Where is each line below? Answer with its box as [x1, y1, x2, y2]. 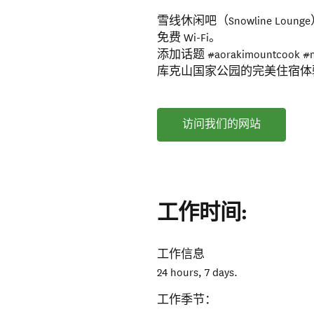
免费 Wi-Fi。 [157, 31, 221, 44]
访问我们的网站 [182, 118, 261, 130]
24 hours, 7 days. [157, 266, 238, 279]
